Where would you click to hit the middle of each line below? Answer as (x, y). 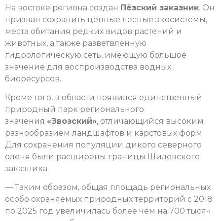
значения (26, 121)
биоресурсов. (33, 78)
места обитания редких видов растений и (93, 31)
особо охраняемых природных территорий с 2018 (109, 199)
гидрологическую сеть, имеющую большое (96, 55)
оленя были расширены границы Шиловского (102, 156)
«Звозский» (72, 121)
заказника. (27, 168)
